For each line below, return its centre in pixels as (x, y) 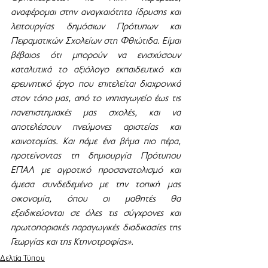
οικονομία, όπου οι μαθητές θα (96, 199)
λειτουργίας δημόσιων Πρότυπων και (96, 27)
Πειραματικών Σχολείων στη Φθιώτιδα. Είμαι (96, 41)
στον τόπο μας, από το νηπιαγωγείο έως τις (96, 99)
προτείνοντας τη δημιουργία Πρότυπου (96, 156)
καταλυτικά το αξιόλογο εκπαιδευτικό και (96, 70)
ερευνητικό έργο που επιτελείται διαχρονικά (96, 84)
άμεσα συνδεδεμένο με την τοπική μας (96, 185)
